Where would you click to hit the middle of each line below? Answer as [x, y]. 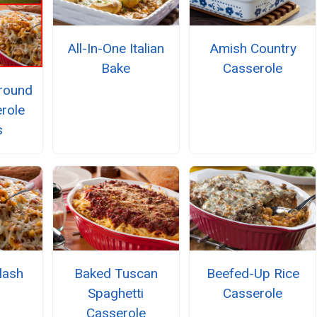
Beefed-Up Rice [253, 274]
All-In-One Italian [116, 49]
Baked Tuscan [116, 274]
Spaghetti [116, 294]
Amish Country [253, 49]
